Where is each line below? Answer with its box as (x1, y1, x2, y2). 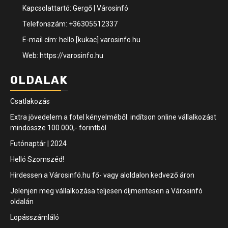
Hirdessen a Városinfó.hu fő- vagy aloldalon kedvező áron (10, 170, 194, 179)
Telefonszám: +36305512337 (22, 19, 118, 28)
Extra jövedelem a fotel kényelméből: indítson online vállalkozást (10, 112, 216, 121)
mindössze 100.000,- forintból (10, 123, 106, 132)
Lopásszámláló (10, 213, 59, 221)
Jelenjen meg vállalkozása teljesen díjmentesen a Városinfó (10, 186, 203, 195)
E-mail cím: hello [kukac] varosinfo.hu (22, 35, 140, 44)
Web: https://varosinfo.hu (22, 51, 103, 60)
